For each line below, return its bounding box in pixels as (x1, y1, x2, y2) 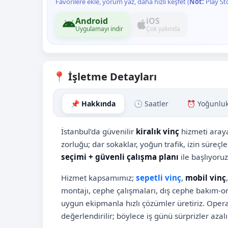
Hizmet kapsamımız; (61, 172, 136, 183)
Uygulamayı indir (75, 24, 123, 33)
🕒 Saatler (134, 98, 168, 108)
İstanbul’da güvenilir (61, 126, 136, 136)
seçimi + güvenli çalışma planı (61, 151, 179, 162)
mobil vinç (185, 172, 226, 183)
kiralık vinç (136, 126, 179, 136)
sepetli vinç (136, 172, 181, 183)
